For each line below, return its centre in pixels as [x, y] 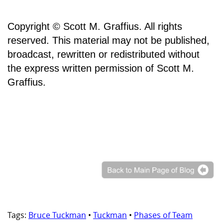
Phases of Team [163, 215]
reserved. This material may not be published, [109, 41]
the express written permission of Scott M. [101, 68]
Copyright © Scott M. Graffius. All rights [95, 27]
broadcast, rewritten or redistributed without [104, 55]
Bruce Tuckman [57, 215]
